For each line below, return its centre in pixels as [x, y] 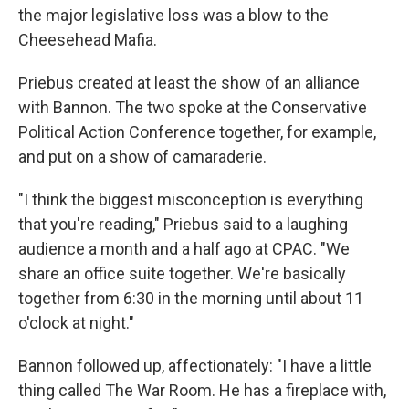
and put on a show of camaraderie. [142, 156]
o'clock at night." [76, 322]
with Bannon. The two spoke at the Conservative [193, 107]
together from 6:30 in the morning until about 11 [191, 298]
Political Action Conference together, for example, [197, 131]
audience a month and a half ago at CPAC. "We [184, 248]
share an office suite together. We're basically [182, 273]
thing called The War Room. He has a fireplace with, [202, 390]
